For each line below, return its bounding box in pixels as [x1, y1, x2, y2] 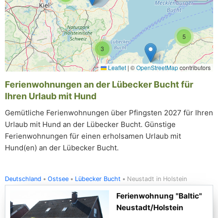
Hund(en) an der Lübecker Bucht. [5, 143, 119, 152]
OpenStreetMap [136, 63, 178, 72]
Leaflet [107, 63, 126, 72]
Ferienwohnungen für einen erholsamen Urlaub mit [5, 131, 181, 141]
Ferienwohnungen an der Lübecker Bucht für [5, 79, 193, 90]
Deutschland [5, 175, 41, 182]
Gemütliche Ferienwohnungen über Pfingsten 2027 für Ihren [5, 108, 213, 117]
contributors [178, 63, 211, 72]
